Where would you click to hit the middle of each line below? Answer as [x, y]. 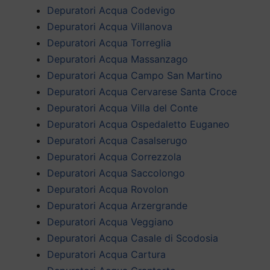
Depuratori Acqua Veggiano [110, 221]
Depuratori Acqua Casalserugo [117, 140]
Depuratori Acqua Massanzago [118, 59]
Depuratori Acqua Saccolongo [116, 173]
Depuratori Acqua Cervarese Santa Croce [142, 91]
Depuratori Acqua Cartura [106, 254]
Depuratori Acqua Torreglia [109, 42]
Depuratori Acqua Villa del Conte [122, 108]
